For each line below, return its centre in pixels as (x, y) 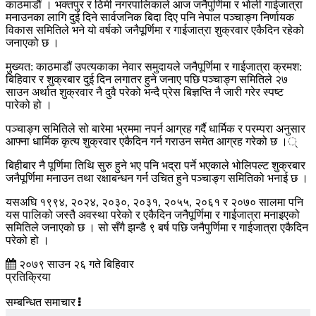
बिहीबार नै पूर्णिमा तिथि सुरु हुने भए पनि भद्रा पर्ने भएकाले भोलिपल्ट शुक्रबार (156, 166)
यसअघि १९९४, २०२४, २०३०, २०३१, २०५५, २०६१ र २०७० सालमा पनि (154, 202)
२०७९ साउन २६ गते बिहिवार (75, 265)
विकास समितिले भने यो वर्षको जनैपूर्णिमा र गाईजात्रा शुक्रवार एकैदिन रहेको (155, 30)
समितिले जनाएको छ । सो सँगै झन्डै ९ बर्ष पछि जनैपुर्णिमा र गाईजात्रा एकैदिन (157, 228)
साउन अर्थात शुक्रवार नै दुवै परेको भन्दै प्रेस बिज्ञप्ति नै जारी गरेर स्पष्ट (145, 92)
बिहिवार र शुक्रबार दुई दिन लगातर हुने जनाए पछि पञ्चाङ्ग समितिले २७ (147, 80)
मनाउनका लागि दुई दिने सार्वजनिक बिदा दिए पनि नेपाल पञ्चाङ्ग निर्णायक (150, 18)
